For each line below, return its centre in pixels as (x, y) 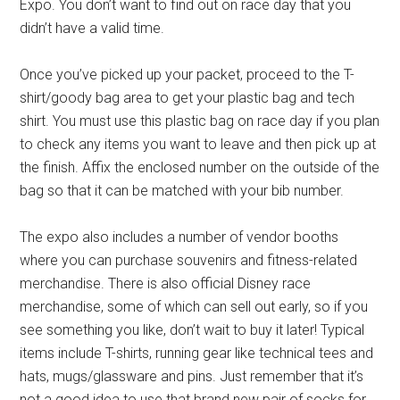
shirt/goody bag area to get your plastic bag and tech (187, 98)
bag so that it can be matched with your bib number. (182, 191)
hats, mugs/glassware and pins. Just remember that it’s (192, 376)
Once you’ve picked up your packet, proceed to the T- (187, 75)
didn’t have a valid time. (92, 28)
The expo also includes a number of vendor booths (179, 237)
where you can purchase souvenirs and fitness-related (189, 260)
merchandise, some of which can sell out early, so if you (194, 307)
